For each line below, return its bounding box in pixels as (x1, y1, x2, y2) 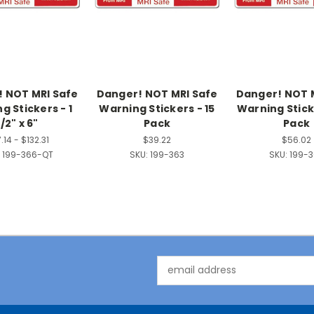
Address (157, 270, 196, 285)
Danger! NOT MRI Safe (96, 86, 218, 101)
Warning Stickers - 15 (99, 101, 215, 116)
